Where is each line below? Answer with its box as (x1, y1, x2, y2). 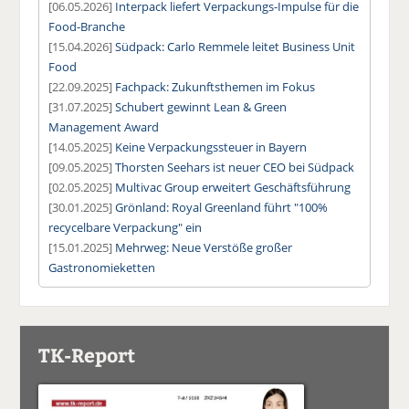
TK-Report (38, 341, 136, 368)
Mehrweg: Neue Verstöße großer (115, 238, 293, 256)
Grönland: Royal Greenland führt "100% (115, 198, 329, 215)
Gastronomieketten (48, 258, 156, 276)
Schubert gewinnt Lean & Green (115, 98, 288, 115)
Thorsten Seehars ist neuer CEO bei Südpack (115, 158, 355, 175)
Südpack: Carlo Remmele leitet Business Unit (115, 37, 356, 55)
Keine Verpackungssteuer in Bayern (115, 138, 308, 155)
